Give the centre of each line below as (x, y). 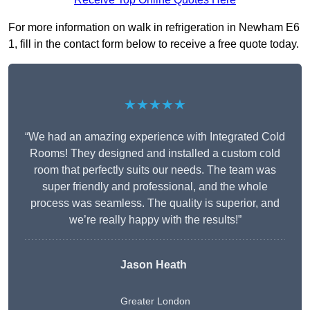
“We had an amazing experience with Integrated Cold (155, 137)
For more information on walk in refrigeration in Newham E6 (154, 28)
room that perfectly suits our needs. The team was (155, 170)
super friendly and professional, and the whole (155, 187)
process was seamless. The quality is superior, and (155, 203)
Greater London (155, 301)
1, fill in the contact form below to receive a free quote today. (154, 44)
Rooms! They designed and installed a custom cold (155, 154)
